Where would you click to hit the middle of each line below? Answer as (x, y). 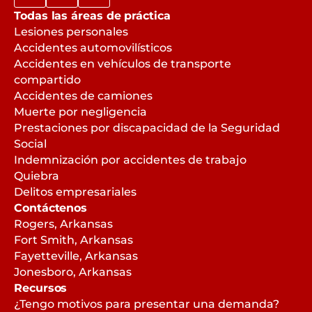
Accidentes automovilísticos (93, 48)
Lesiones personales (71, 32)
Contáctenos (51, 208)
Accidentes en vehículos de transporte (123, 64)
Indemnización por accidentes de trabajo (130, 160)
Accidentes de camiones (83, 96)
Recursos (41, 288)
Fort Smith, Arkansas (73, 240)
